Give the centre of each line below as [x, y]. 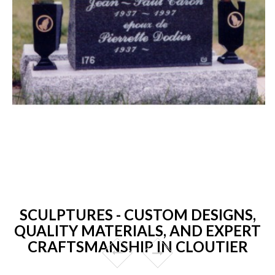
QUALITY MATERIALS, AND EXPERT [137, 230]
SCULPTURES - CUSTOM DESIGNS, [137, 214]
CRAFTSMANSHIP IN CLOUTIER [137, 246]
